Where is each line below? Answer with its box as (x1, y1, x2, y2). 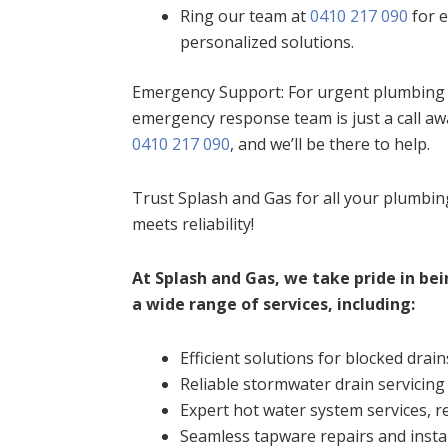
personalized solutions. (180, 31, 354, 54)
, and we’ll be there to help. (230, 133, 430, 156)
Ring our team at (180, 5, 310, 28)
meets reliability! (132, 213, 254, 236)
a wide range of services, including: (132, 293, 415, 316)
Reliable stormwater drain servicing (180, 373, 445, 396)
